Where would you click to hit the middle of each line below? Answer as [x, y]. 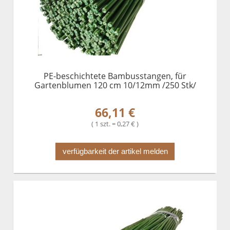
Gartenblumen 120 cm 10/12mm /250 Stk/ [115, 85]
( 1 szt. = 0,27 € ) [115, 123]
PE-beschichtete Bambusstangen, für [115, 76]
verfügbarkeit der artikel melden [115, 151]
